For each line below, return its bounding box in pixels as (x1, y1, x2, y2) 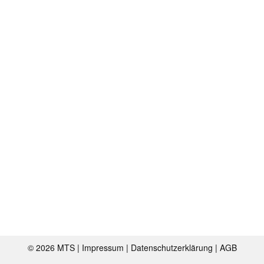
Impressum (81, 242, 126, 253)
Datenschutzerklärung (130, 242, 215, 253)
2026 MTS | (35, 242, 82, 253)
